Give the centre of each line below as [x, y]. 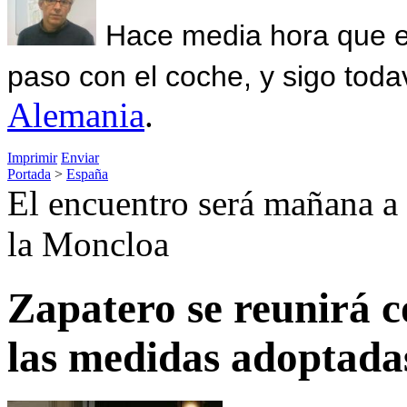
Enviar [80, 157]
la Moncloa [88, 243]
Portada [29, 174]
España [87, 174]
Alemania [76, 114]
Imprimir [32, 157]
